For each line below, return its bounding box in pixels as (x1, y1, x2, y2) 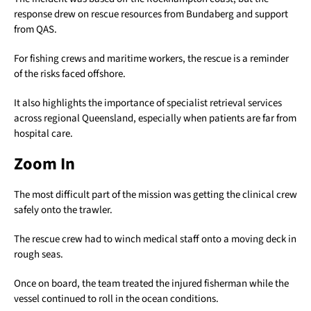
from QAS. (14, 22, 57, 37)
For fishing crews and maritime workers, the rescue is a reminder (14, 51, 289, 67)
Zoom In (14, 152, 75, 177)
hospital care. (14, 126, 73, 142)
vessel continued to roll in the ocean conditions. (14, 292, 219, 307)
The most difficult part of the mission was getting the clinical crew (14, 187, 297, 203)
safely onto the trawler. (14, 203, 112, 218)
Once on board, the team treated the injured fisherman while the (14, 276, 289, 292)
